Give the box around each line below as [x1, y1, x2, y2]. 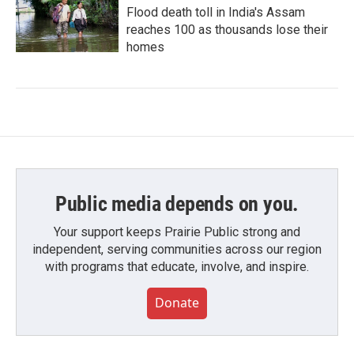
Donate [155, 294, 199, 311]
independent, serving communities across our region [32, 242, 322, 257]
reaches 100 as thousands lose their [126, 22, 328, 37]
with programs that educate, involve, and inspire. [45, 259, 309, 274]
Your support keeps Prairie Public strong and [54, 224, 300, 239]
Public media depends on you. [55, 192, 299, 216]
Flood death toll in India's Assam [126, 5, 305, 20]
